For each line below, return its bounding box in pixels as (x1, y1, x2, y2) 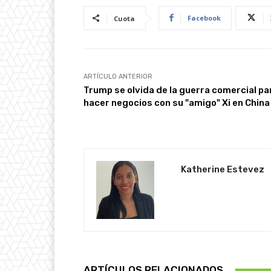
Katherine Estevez (181, 163, 264, 175)
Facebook (188, 13, 221, 22)
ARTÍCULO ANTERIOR (83, 72, 152, 80)
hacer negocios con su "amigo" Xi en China (83, 97, 270, 108)
